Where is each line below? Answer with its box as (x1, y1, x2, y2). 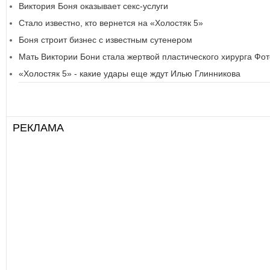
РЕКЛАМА (13, 122, 64, 136)
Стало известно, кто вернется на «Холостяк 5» (19, 18, 203, 28)
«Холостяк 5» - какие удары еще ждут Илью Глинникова (19, 69, 240, 79)
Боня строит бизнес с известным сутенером (19, 35, 192, 45)
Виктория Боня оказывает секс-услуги (19, 1, 168, 11)
